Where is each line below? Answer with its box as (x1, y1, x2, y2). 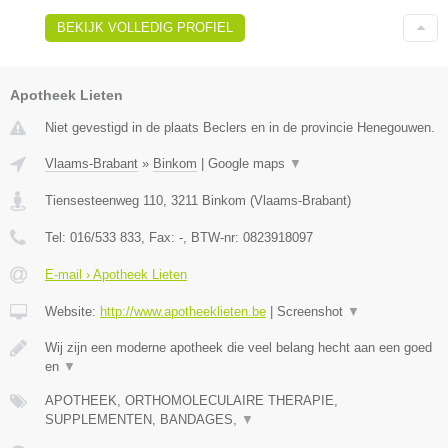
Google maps (208, 155, 289, 171)
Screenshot (277, 303, 347, 319)
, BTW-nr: (183, 229, 243, 245)
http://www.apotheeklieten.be (100, 303, 266, 319)
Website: (45, 303, 100, 319)
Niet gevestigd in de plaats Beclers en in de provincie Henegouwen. (45, 119, 435, 135)
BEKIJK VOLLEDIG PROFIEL (57, 19, 233, 35)
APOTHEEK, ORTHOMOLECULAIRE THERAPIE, (45, 392, 338, 408)
